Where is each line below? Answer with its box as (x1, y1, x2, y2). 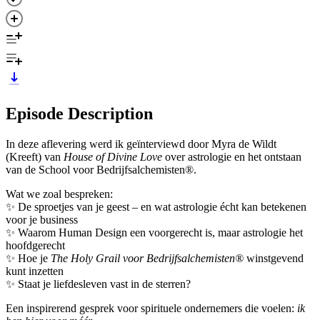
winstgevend (246, 251, 304, 264)
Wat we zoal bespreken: (6, 187, 113, 200)
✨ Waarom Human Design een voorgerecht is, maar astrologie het (6, 226, 303, 239)
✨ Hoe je (6, 251, 51, 264)
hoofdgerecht (6, 239, 65, 251)
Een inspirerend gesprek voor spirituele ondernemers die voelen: (6, 301, 297, 314)
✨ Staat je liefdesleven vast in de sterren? (6, 277, 191, 290)
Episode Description (6, 104, 153, 123)
